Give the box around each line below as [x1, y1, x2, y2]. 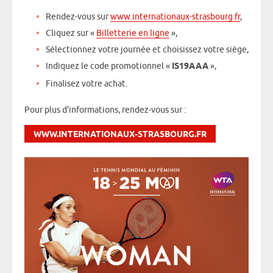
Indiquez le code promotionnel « [46, 60, 172, 71]
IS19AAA [172, 60, 208, 73]
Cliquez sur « [46, 27, 96, 38]
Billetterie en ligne [96, 27, 169, 38]
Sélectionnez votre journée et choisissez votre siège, [46, 44, 249, 54]
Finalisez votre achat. [46, 78, 127, 88]
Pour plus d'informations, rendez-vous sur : [24, 105, 186, 115]
